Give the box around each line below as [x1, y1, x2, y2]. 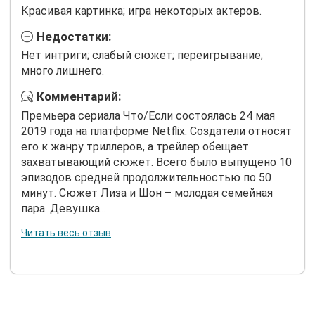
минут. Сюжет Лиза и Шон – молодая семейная [21, 186, 273, 200]
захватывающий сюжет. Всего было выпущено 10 [21, 155, 292, 169]
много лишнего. [21, 64, 104, 78]
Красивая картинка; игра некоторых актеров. [21, 4, 262, 18]
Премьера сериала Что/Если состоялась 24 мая [21, 109, 275, 123]
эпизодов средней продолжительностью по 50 [21, 171, 271, 185]
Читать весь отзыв [21, 227, 111, 239]
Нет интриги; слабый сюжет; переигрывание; [21, 49, 263, 63]
